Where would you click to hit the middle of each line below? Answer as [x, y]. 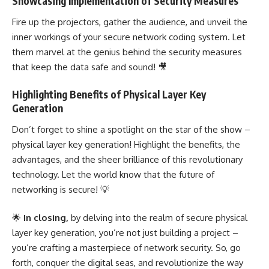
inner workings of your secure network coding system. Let [129, 37]
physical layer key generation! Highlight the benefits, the [126, 144]
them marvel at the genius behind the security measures [127, 52]
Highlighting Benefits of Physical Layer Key [109, 95]
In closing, [46, 218]
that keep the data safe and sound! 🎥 [89, 67]
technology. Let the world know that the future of [113, 174]
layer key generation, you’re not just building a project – [125, 233]
